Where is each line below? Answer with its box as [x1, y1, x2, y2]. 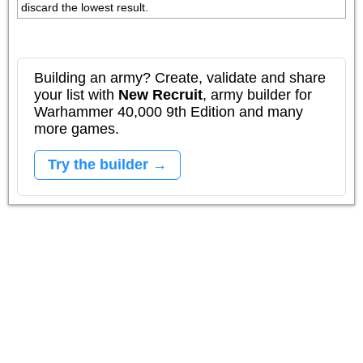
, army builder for [203, 87, 312, 103]
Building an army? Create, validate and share [34, 70, 326, 86]
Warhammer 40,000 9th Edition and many [34, 104, 303, 120]
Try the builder [48, 156, 148, 173]
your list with [34, 87, 118, 103]
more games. [34, 121, 119, 137]
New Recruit [118, 87, 203, 103]
